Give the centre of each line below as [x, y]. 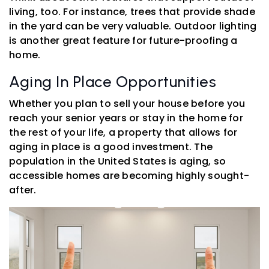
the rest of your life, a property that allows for [123, 133]
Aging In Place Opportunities [113, 82]
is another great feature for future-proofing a [123, 41]
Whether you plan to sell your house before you [127, 104]
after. [23, 190]
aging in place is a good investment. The [111, 147]
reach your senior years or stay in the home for [126, 118]
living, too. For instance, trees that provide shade [132, 12]
